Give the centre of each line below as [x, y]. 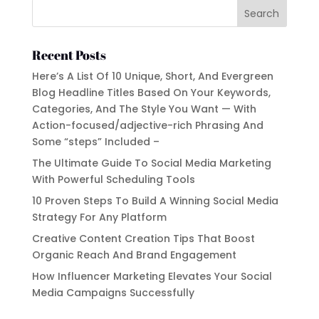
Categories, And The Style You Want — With [144, 109]
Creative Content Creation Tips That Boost [143, 238]
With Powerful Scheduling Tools [113, 179]
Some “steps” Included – [95, 141]
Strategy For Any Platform [99, 217]
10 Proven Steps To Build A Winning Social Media [155, 200]
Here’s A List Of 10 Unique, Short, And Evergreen [152, 76]
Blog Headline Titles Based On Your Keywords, [151, 92]
